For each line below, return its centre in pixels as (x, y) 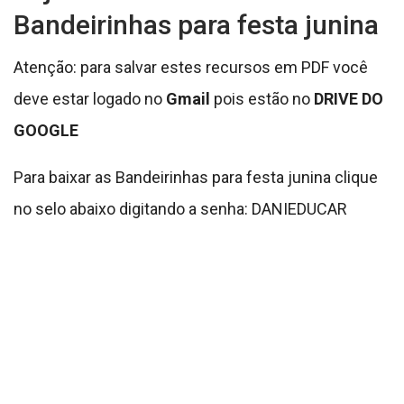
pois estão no (262, 99)
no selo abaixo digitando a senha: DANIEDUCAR (180, 209)
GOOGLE (46, 131)
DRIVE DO (349, 99)
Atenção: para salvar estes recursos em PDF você (191, 68)
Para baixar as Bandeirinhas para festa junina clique (196, 178)
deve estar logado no (90, 99)
